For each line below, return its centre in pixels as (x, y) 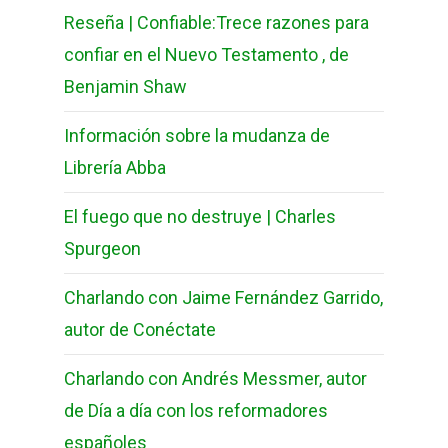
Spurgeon (102, 248)
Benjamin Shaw (125, 86)
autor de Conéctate (140, 329)
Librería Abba (115, 167)
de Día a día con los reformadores (196, 410)
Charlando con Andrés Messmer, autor (215, 378)
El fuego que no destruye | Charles (200, 216)
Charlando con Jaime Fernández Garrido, (223, 297)
